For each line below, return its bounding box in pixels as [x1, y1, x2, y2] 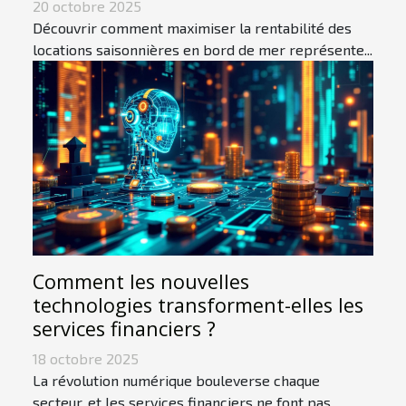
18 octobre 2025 [33, 350, 139, 368]
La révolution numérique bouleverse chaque [33, 372, 320, 390]
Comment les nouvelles [33, 268, 249, 295]
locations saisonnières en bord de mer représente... [33, 41, 372, 59]
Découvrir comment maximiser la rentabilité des [33, 19, 352, 37]
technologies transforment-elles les [33, 292, 363, 319]
